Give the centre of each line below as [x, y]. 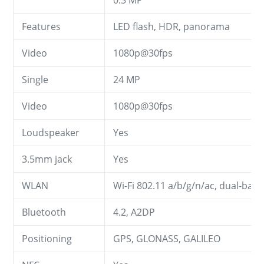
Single [35, 79]
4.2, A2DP [134, 212]
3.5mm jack [47, 159]
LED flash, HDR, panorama [171, 26]
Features [41, 26]
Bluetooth [44, 212]
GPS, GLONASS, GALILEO [167, 238]
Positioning [47, 238]
